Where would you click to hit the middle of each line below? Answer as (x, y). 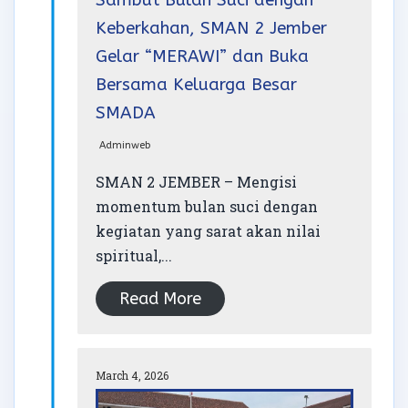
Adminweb (125, 146)
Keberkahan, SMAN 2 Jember (211, 29)
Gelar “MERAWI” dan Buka (202, 57)
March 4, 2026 (132, 376)
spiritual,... (134, 256)
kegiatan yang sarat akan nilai (208, 231)
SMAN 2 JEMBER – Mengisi (196, 182)
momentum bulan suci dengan (207, 207)
